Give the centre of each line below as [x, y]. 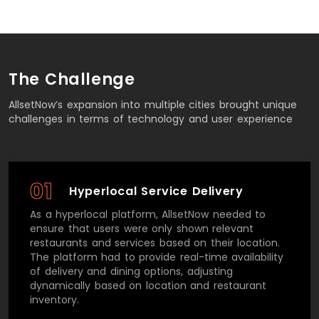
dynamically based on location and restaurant [148, 285]
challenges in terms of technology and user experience [151, 119]
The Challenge [72, 79]
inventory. [54, 299]
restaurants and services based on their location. [155, 242]
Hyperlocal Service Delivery [156, 191]
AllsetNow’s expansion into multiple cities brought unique [153, 104]
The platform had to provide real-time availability [157, 257]
